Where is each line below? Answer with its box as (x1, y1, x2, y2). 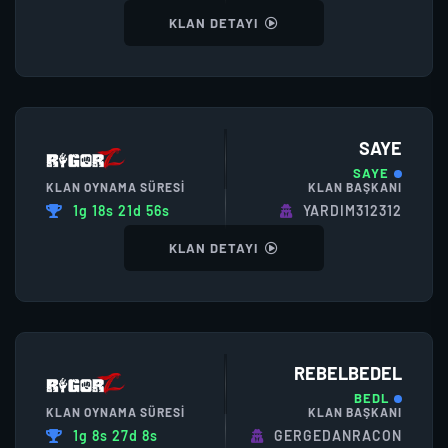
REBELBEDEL (294, 362, 402, 384)
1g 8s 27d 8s (73, 427, 158, 444)
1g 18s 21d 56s (73, 202, 170, 219)
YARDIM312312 (303, 202, 402, 219)
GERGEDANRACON (274, 427, 402, 444)
